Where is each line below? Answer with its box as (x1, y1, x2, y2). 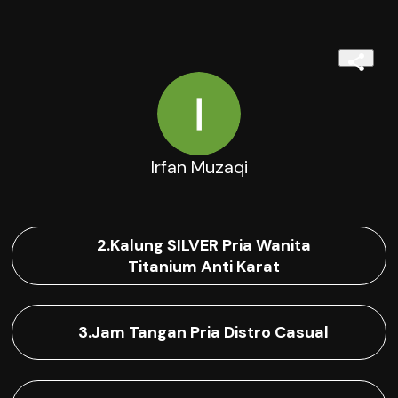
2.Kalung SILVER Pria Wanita (96, 235, 311, 257)
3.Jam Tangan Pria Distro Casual (78, 322, 329, 344)
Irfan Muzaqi (150, 155, 248, 179)
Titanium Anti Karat (127, 256, 280, 278)
